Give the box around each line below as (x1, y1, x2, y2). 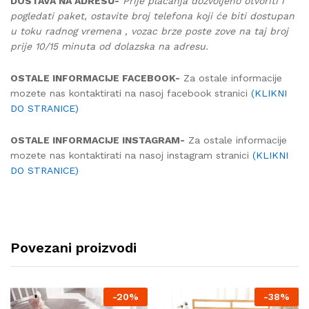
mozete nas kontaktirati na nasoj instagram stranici (10, 149, 252, 161)
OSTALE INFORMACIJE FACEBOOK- (10, 72, 180, 83)
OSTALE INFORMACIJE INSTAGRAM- (10, 134, 185, 146)
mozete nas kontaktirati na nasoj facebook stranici (10, 87, 251, 99)
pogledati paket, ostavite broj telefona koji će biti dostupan (10, 10, 295, 21)
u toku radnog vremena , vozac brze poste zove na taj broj (10, 25, 288, 37)
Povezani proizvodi (10, 239, 137, 257)
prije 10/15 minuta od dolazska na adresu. (10, 40, 208, 52)
